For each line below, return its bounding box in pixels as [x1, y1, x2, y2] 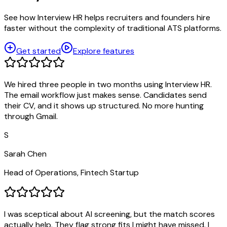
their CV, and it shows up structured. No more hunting [4, 100, 204, 111]
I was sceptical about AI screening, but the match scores [4, 209, 215, 220]
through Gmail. [4, 111, 58, 122]
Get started [16, 46, 61, 57]
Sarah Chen [4, 148, 47, 160]
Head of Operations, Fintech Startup [4, 167, 139, 178]
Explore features [73, 46, 134, 57]
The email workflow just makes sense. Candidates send [4, 90, 207, 101]
